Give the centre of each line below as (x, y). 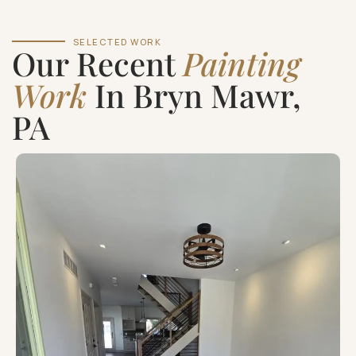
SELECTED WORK (117, 41)
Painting (242, 63)
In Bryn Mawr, (194, 95)
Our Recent (97, 63)
